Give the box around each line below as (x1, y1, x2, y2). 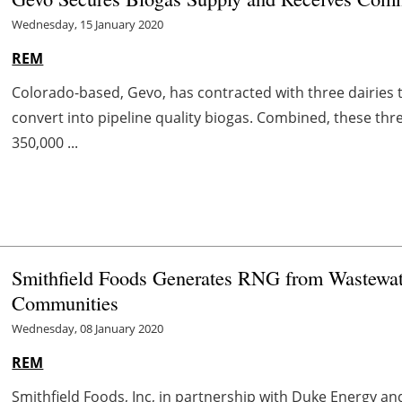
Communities (12, 289, 119, 317)
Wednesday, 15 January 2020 (12, 15, 164, 32)
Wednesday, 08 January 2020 (12, 320, 164, 337)
